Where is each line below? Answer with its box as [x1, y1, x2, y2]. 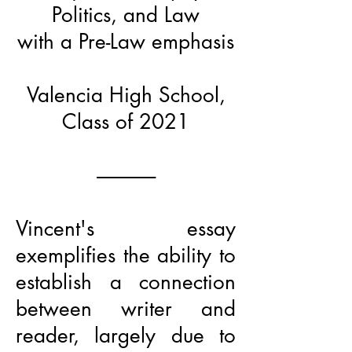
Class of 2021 [62, 108, 189, 135]
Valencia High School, [26, 82, 225, 108]
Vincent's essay [16, 215, 236, 242]
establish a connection [16, 269, 236, 295]
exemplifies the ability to [16, 242, 236, 269]
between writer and [16, 295, 236, 322]
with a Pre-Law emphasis [17, 28, 234, 55]
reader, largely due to [16, 322, 236, 349]
